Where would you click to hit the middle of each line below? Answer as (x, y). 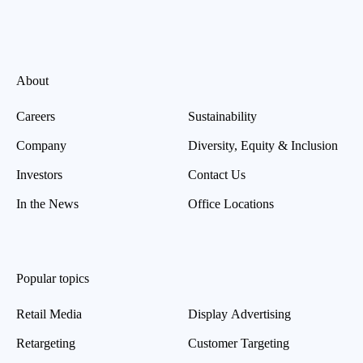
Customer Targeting (239, 343)
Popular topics (53, 278)
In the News (47, 204)
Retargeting (46, 343)
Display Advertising (239, 314)
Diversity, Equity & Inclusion (263, 145)
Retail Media (49, 314)
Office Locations (231, 204)
